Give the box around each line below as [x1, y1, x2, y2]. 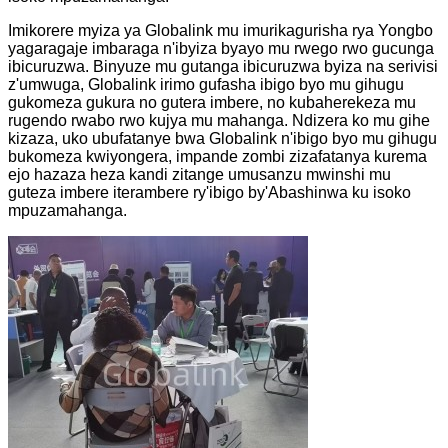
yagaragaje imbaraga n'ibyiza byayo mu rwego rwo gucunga [8, 39, 434, 57]
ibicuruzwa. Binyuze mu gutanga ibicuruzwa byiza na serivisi [8, 57, 438, 75]
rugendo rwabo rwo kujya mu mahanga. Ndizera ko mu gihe [8, 111, 430, 129]
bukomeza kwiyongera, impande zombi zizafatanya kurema [8, 147, 427, 165]
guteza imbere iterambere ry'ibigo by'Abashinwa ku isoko [8, 183, 411, 201]
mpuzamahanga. [8, 201, 127, 219]
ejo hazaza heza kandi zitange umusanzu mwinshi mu [8, 165, 391, 183]
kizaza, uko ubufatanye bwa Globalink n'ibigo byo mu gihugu [8, 129, 437, 147]
